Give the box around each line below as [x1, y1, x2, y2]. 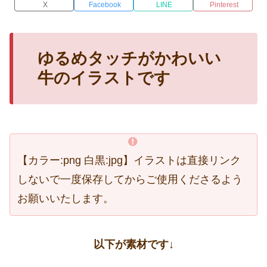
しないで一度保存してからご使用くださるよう [17, 173, 243, 186]
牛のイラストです [37, 69, 170, 88]
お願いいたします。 [17, 193, 114, 205]
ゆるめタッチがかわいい [37, 49, 221, 68]
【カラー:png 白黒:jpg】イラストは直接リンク [17, 154, 241, 167]
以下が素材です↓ [93, 238, 174, 251]
